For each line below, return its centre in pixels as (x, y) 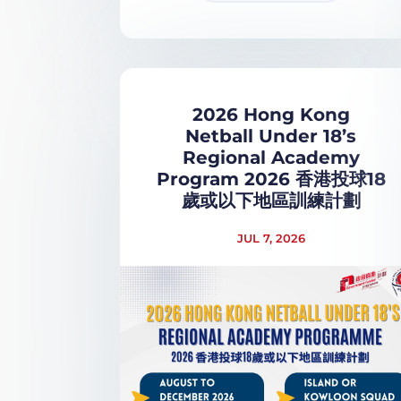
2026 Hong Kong (271, 114)
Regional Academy (271, 157)
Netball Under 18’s (271, 136)
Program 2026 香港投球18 (271, 179)
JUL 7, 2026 (271, 238)
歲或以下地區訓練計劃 (271, 200)
